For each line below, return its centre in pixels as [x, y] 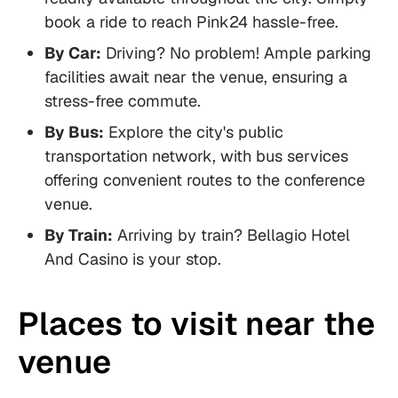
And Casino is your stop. [133, 259]
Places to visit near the [196, 324]
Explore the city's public [194, 132]
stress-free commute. [123, 101]
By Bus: [74, 132]
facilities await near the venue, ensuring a [196, 77]
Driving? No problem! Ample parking [236, 53]
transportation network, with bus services [196, 156]
